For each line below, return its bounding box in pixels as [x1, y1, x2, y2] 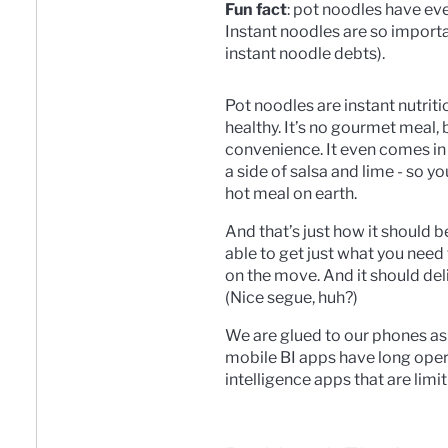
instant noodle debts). [225, 43, 385, 63]
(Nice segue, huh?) [225, 287, 361, 307]
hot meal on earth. [225, 183, 360, 203]
